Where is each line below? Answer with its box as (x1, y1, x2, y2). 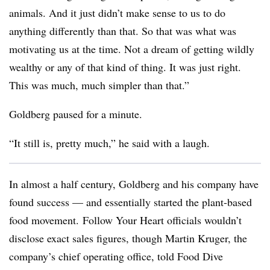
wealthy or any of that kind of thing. (9, 60, 166, 74)
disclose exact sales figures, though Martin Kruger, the (9, 231, 247, 245)
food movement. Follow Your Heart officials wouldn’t (9, 213, 242, 227)
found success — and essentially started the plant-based (9, 195, 252, 209)
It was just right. (169, 60, 241, 74)
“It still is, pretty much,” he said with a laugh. (9, 136, 210, 150)
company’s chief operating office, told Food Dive (9, 249, 223, 263)
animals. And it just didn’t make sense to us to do (9, 5, 225, 20)
